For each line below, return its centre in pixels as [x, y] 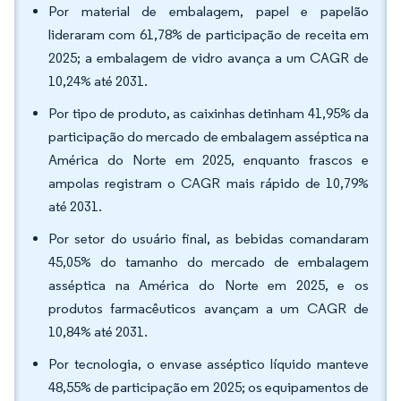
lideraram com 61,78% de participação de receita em [209, 34]
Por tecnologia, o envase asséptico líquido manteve [209, 364]
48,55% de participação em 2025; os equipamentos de [209, 387]
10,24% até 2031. [98, 81]
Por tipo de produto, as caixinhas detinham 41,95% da [209, 113]
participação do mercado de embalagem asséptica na [209, 137]
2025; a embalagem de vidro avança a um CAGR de [209, 58]
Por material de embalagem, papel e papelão [209, 11]
